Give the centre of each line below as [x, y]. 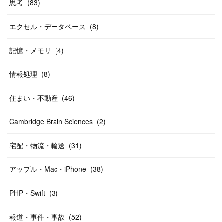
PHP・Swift [27, 193]
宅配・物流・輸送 [37, 145]
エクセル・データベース [48, 26]
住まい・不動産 [34, 98]
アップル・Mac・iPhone [48, 169]
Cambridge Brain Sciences [51, 121]
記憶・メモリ [30, 50]
